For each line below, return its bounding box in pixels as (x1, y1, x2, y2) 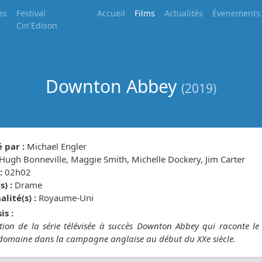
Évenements (212, 8, 261, 19)
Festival (16, 8, 46, 19)
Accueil (97, 8, 126, 19)
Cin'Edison (16, 20, 57, 31)
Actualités (164, 8, 204, 19)
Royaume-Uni (36, 192, 94, 204)
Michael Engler (25, 140, 87, 152)
